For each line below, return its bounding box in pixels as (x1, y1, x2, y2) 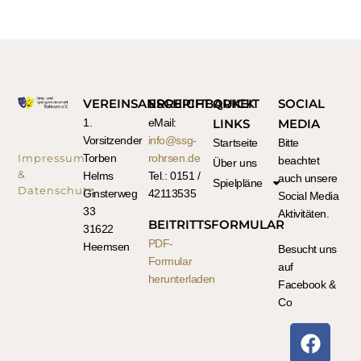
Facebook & (277, 278, 336, 292)
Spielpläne (213, 176, 263, 190)
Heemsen (83, 240, 130, 254)
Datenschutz (18, 184, 95, 197)
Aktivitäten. (277, 207, 330, 221)
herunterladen (147, 272, 215, 286)
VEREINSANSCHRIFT (83, 96, 211, 112)
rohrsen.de (147, 151, 201, 165)
